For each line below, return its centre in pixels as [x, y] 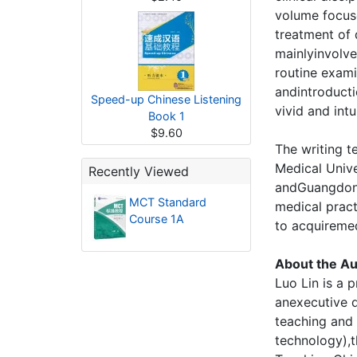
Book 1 [166, 116]
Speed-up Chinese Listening [166, 99]
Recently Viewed [139, 171]
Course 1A [156, 219]
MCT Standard [167, 202]
